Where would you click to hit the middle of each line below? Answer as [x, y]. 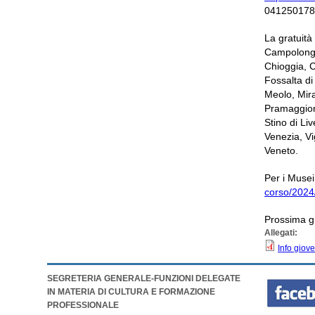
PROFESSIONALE [83, 305]
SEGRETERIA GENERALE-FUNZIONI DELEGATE [144, 278]
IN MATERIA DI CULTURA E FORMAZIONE [131, 291]
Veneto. [282, 150]
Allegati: [282, 232]
